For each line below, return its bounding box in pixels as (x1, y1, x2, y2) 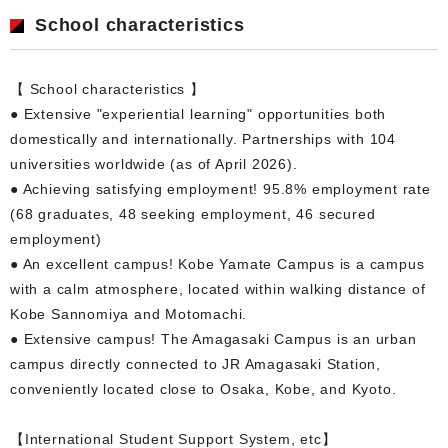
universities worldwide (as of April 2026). (10, 155, 298, 172)
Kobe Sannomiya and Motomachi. (10, 305, 248, 322)
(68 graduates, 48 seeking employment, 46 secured (10, 205, 376, 222)
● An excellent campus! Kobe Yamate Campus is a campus (10, 255, 425, 272)
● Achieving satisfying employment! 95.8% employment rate (10, 180, 431, 197)
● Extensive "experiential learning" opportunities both (10, 105, 387, 122)
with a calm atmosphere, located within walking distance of (10, 280, 426, 297)
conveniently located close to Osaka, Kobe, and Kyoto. (10, 380, 397, 397)
